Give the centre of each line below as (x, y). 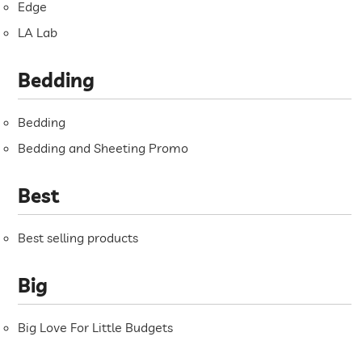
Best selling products (78, 238)
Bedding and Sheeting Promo (103, 148)
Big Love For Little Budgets (96, 328)
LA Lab (38, 33)
